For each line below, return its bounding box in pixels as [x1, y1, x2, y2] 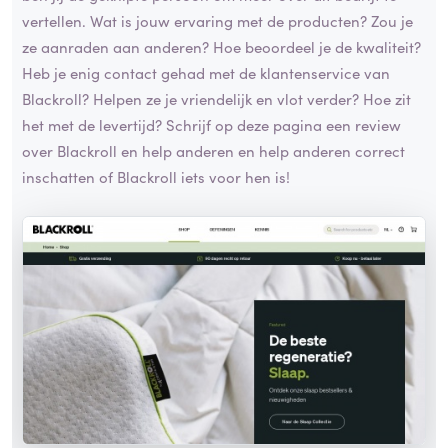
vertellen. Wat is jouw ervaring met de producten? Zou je [22, 10, 413, 32]
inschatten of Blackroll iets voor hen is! [22, 166, 290, 188]
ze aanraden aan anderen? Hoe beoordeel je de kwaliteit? [22, 36, 421, 58]
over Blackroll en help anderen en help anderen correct [22, 140, 405, 162]
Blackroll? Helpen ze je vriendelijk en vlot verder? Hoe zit [22, 88, 411, 110]
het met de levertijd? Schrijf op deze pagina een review [22, 114, 401, 136]
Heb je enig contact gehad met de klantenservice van [22, 62, 390, 84]
